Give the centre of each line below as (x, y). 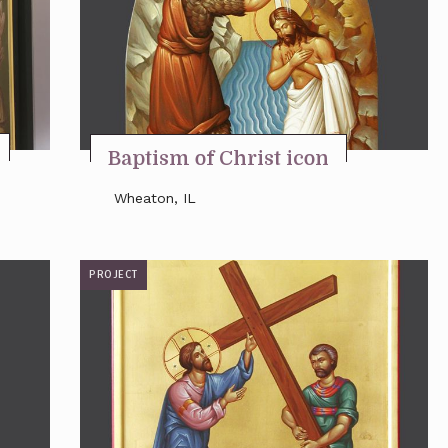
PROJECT (113, 274)
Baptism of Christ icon (218, 158)
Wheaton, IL (155, 198)
